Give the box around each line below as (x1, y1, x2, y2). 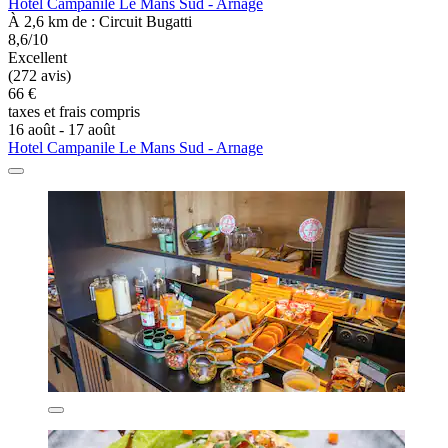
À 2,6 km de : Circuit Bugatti (8, 13, 192, 31)
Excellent (8, 49, 67, 67)
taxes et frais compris (8, 103, 140, 121)
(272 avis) (8, 67, 71, 85)
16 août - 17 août (8, 121, 115, 139)
